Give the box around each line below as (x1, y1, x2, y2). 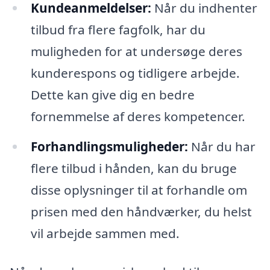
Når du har (187, 137, 256, 155)
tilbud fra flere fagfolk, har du (30, 20, 206, 38)
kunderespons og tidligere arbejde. (30, 64, 240, 81)
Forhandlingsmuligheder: (30, 137, 188, 155)
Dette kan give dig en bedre (30, 86, 195, 103)
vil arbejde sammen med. (30, 224, 180, 242)
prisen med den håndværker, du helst (30, 202, 252, 220)
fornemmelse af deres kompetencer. (30, 107, 245, 125)
